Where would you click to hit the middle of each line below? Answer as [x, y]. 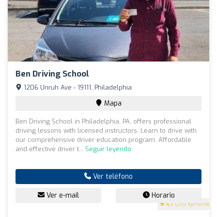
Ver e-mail [62, 195]
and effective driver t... [50, 149]
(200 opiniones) [193, 204]
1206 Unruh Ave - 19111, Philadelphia [77, 87]
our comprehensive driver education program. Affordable [103, 139]
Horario [162, 195]
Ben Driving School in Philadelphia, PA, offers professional [103, 121]
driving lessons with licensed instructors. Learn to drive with [106, 130]
